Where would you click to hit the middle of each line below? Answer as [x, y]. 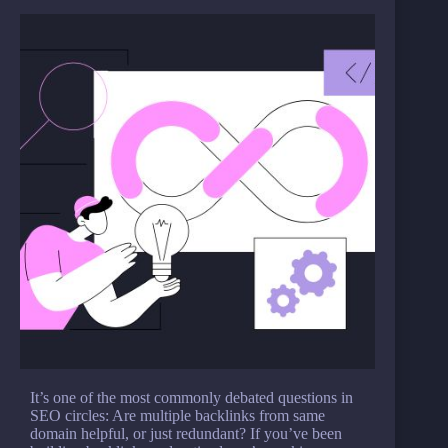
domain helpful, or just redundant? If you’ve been [186, 433]
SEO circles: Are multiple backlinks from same [177, 415]
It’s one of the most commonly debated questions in [191, 397]
